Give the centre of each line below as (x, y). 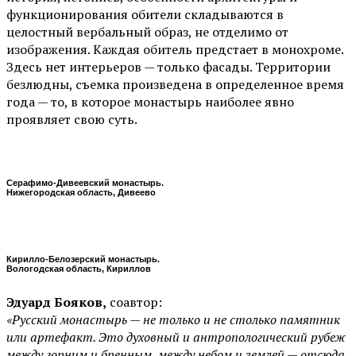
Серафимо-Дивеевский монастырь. (85, 183)
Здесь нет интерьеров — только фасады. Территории (168, 67)
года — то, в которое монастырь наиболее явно (150, 102)
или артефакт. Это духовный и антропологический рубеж (176, 337)
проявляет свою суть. (72, 120)
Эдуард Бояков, (56, 302)
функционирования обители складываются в (145, 15)
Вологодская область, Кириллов (79, 269)
